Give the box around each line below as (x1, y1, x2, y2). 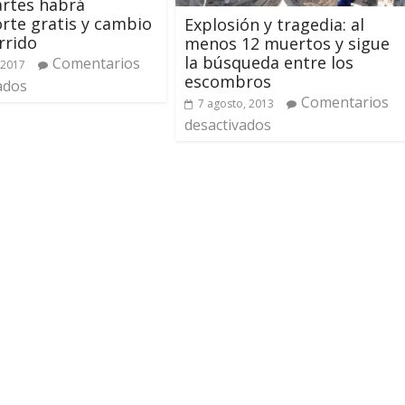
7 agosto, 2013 (198, 96, 274, 112)
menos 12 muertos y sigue (184, 33, 390, 55)
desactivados (184, 115, 271, 136)
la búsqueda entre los (184, 52, 353, 74)
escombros (184, 71, 271, 93)
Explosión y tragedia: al (184, 14, 364, 36)
